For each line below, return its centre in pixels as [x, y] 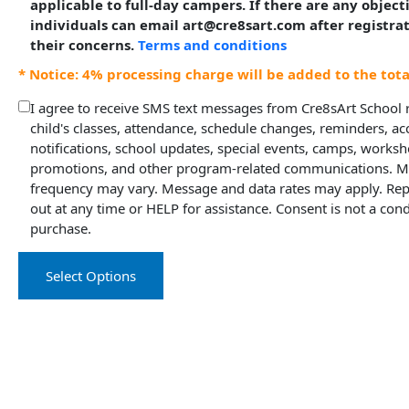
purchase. [61, 228]
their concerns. [84, 44]
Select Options [91, 275]
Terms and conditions [212, 44]
